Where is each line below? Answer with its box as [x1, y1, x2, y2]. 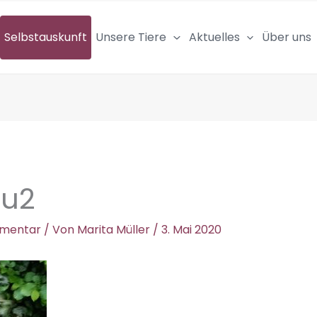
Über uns [262, 29, 312, 46]
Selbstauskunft [4, 29, 87, 46]
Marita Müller [76, 221, 153, 238]
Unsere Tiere [96, 29, 166, 46]
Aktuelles [188, 29, 240, 46]
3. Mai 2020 [161, 221, 221, 238]
